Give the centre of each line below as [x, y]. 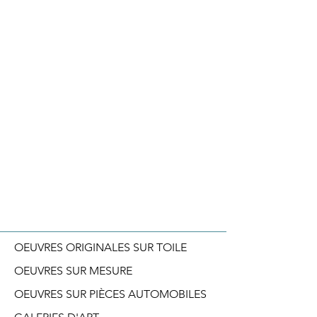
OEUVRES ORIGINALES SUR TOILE [100, 247]
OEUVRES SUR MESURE [73, 270]
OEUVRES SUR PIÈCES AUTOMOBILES [110, 294]
